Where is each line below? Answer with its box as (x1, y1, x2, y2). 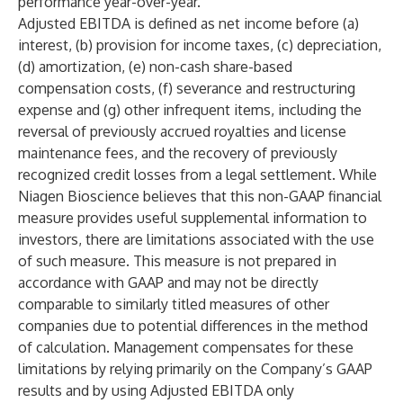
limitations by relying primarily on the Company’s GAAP (18, 360, 372, 378)
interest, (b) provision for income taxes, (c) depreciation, (18, 36, 381, 54)
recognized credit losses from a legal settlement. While (18, 166, 377, 184)
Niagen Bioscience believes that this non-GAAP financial (18, 187, 381, 205)
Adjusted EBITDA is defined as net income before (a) (18, 14, 359, 32)
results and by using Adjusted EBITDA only (18, 381, 294, 399)
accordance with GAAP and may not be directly (18, 273, 318, 291)
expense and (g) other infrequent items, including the (18, 101, 362, 119)
